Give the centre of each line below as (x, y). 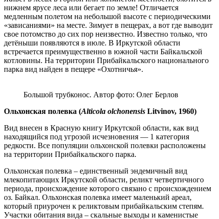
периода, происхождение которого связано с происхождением (108, 188)
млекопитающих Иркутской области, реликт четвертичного (104, 179)
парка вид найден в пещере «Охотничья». (74, 69)
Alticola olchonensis (114, 111)
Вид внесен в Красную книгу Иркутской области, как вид (101, 128)
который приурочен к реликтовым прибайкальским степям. (104, 206)
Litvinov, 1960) (172, 111)
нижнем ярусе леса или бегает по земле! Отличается (91, 7)
